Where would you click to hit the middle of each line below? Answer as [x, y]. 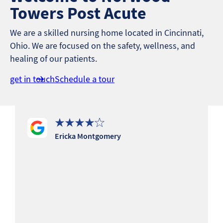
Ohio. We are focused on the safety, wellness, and [103, 45]
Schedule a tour [85, 79]
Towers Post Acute [78, 13]
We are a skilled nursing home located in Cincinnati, [107, 32]
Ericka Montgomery [88, 136]
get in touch [32, 79]
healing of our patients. [54, 58]
